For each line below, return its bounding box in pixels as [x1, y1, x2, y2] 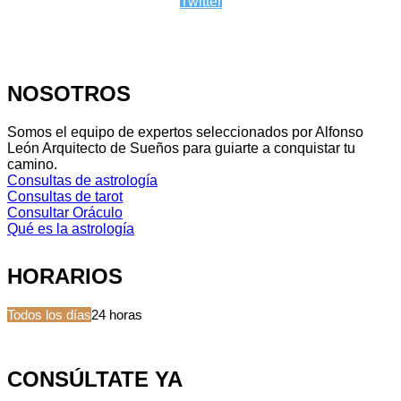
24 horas [91, 306, 142, 322]
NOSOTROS [7, 81, 131, 107]
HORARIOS [7, 263, 123, 288]
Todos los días [7, 306, 91, 322]
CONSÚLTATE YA [7, 366, 183, 391]
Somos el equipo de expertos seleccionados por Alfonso [7, 124, 363, 140]
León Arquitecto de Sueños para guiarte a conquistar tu [7, 140, 355, 156]
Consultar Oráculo [7, 204, 123, 220]
